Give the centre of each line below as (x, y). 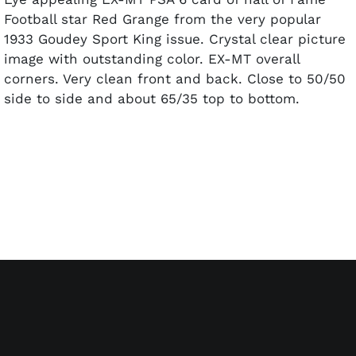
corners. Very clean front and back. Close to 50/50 (175, 78)
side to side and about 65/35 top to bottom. (152, 98)
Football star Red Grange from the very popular (163, 19)
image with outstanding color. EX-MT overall (152, 58)
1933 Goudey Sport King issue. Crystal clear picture (175, 39)
